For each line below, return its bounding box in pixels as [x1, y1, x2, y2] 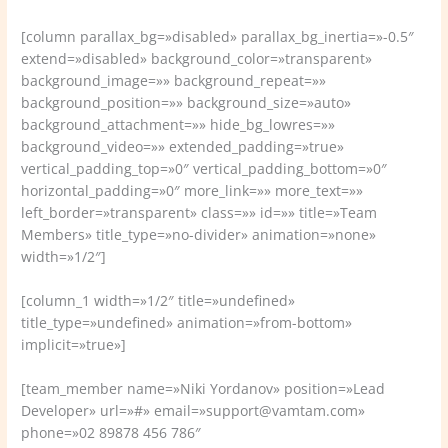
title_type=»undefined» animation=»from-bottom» [21, 313, 353, 333]
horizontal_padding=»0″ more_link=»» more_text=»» [21, 181, 364, 201]
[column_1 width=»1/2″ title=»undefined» [21, 291, 296, 311]
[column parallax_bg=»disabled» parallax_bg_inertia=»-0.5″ [21, 27, 415, 47]
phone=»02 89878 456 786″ [21, 422, 202, 442]
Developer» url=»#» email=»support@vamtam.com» [21, 400, 366, 420]
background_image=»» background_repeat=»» [21, 71, 327, 91]
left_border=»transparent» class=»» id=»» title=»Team [21, 203, 378, 223]
